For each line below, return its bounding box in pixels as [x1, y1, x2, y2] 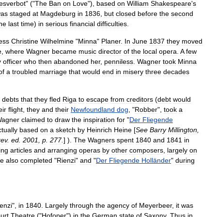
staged [10, 10, 31, 17]
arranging [47, 146, 77, 154]
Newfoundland [71, 106, 115, 113]
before [138, 10, 157, 17]
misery [123, 68, 143, 76]
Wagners [88, 136, 115, 144]
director [98, 47, 122, 55]
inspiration [83, 116, 115, 124]
